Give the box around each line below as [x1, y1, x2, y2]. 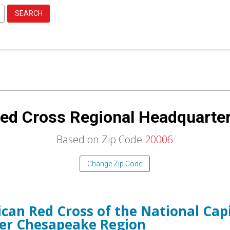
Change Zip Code [87, 160, 143, 168]
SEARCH [14, 9, 43, 17]
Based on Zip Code [56, 132, 143, 146]
